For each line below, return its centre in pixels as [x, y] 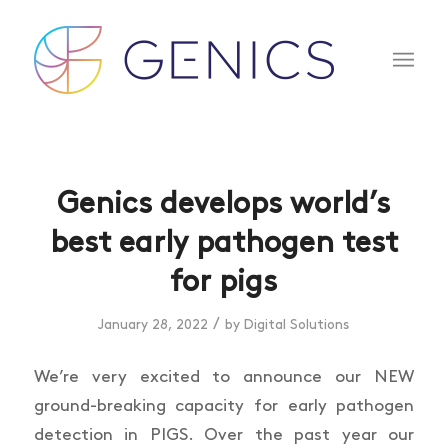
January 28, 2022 [153, 325]
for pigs [224, 282]
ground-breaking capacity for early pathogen [224, 405]
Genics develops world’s [224, 204]
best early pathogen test [223, 243]
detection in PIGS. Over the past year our [224, 434]
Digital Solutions [297, 325]
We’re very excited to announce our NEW [224, 376]
